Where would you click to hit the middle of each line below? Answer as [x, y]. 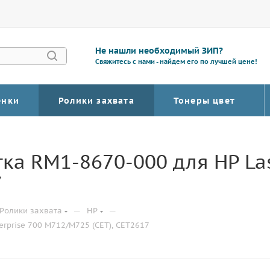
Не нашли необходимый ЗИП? [159, 51]
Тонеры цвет [204, 101]
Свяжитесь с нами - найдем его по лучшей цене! [176, 61]
